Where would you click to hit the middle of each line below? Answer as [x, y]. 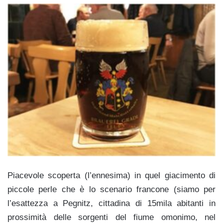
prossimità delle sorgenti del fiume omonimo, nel [111, 217]
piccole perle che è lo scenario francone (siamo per [111, 189]
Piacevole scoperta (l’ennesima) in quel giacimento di [111, 175]
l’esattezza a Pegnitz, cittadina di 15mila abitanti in [111, 203]
